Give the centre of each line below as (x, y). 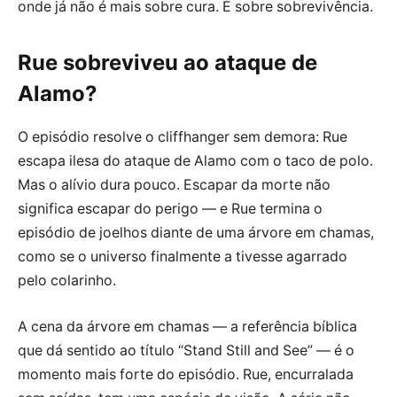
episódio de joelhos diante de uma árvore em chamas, (196, 233)
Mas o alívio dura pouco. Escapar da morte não (174, 185)
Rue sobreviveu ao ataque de (167, 63)
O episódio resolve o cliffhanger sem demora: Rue (183, 137)
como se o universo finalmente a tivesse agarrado (183, 257)
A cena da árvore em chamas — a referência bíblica (187, 326)
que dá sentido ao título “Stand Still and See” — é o (186, 350)
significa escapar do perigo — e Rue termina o (170, 209)
